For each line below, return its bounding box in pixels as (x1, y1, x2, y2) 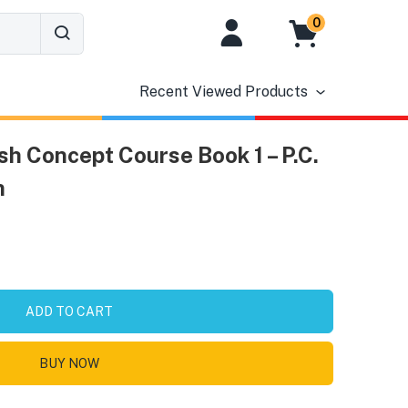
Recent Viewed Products (138, 82, 308, 100)
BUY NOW (39, 356, 99, 371)
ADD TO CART (25, 304, 113, 319)
